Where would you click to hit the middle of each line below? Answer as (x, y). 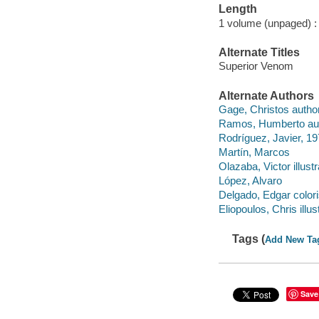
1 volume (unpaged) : (267, 23)
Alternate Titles (259, 52)
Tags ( (249, 239)
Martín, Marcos (254, 152)
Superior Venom (256, 66)
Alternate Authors (266, 95)
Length (237, 9)
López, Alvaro (250, 181)
